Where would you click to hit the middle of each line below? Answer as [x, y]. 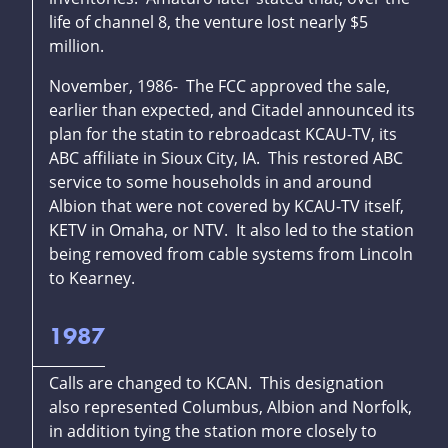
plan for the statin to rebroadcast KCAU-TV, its [223, 134]
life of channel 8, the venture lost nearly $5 [208, 22]
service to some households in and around [210, 182]
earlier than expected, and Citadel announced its [232, 110]
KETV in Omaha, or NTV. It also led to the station [231, 230]
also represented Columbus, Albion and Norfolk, [230, 407]
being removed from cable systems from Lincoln [231, 254]
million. [76, 46]
